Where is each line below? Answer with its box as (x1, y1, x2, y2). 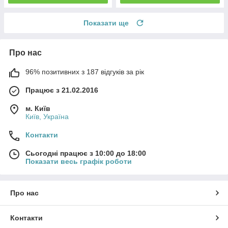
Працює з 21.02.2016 (25, 85, 98, 94)
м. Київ (25, 104, 50, 112)
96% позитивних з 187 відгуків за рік (25, 67, 144, 76)
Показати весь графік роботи (25, 157, 132, 165)
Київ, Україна (25, 112, 69, 121)
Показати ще (83, 18, 129, 27)
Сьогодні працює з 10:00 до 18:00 (25, 149, 146, 157)
